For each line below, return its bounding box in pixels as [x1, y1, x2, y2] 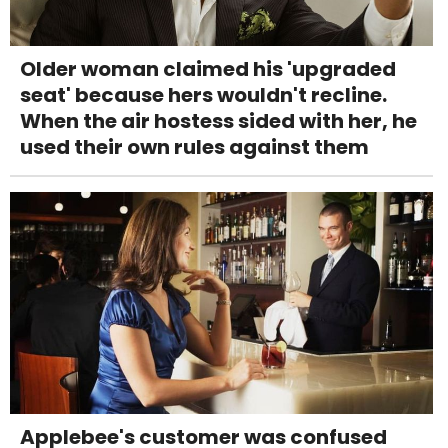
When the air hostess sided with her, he [20, 107, 417, 136]
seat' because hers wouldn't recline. [20, 81, 387, 110]
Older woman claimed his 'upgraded [20, 55, 396, 84]
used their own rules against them [20, 133, 369, 162]
